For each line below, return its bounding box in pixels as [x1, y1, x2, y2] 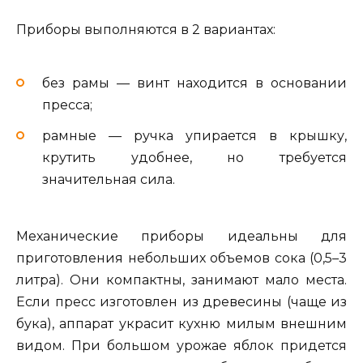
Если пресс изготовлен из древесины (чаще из [16, 293, 347, 310]
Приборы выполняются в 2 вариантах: [16, 22, 275, 38]
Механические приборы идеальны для [16, 228, 347, 244]
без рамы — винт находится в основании [42, 75, 347, 91]
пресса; [42, 96, 92, 113]
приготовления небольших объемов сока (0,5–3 [16, 250, 347, 266]
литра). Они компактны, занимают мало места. [16, 271, 347, 288]
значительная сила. [42, 171, 175, 187]
